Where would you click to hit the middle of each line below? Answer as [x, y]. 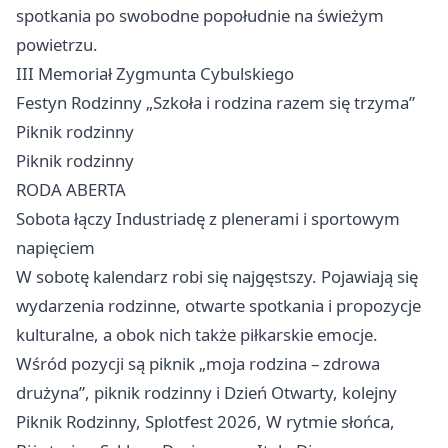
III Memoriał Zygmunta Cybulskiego [155, 74]
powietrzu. [57, 45]
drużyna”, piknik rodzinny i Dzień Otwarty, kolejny [206, 393]
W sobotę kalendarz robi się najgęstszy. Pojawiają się [217, 277]
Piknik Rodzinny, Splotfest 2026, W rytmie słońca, [205, 422]
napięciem [55, 248]
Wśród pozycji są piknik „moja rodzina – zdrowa [198, 364]
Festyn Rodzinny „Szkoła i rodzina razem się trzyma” [215, 103]
